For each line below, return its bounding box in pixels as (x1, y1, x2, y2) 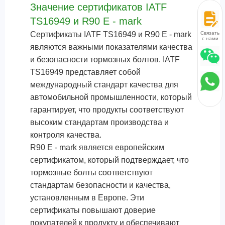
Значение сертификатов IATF (30, 2, 167, 13)
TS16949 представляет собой (30, 68, 141, 76)
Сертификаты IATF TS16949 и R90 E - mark (30, 30, 191, 39)
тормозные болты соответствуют (30, 168, 153, 177)
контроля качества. (30, 131, 101, 139)
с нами (201, 35, 218, 41)
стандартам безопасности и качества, (30, 181, 171, 189)
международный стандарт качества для (30, 80, 178, 89)
